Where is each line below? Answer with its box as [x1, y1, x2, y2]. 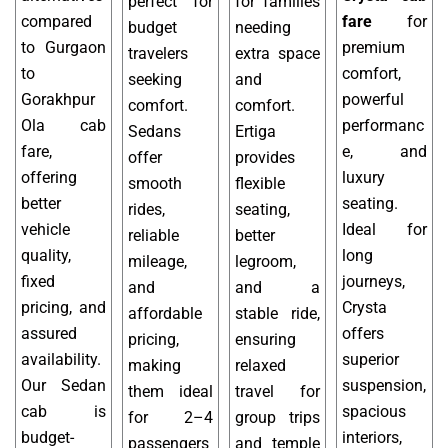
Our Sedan [21, 376, 106, 396]
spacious [342, 402, 406, 422]
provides [235, 148, 295, 168]
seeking [128, 70, 182, 90]
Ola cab [21, 116, 106, 136]
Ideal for [342, 220, 427, 240]
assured [21, 324, 77, 344]
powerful [342, 90, 404, 110]
